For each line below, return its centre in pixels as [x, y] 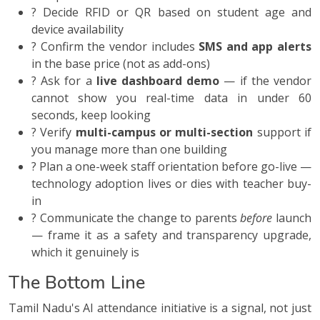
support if [282, 132]
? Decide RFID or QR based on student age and [171, 12]
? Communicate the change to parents [136, 218]
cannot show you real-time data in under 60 [171, 98]
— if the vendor [266, 81]
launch [292, 218]
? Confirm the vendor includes [115, 47]
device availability [77, 30]
